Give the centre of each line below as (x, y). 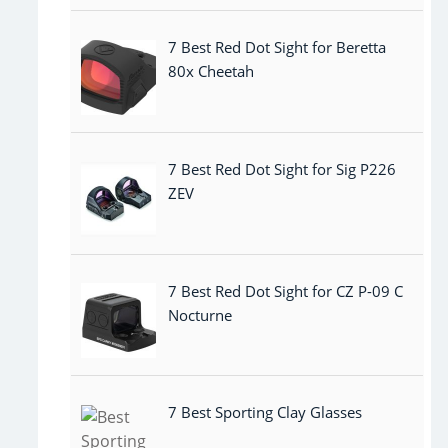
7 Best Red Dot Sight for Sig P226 (282, 168)
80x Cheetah (211, 70)
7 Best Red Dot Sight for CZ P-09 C (285, 290)
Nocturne (200, 314)
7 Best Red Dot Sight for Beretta (277, 46)
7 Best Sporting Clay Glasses (265, 412)
